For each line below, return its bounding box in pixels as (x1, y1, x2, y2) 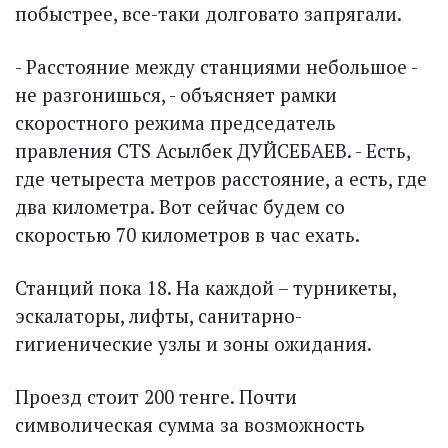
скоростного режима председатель (15, 110, 336, 136)
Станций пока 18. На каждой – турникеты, (15, 275, 396, 301)
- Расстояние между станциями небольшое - (15, 54, 417, 80)
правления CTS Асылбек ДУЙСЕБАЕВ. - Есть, (15, 138, 410, 164)
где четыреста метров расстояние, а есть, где (15, 166, 427, 192)
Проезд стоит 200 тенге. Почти (15, 384, 297, 410)
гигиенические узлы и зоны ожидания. (15, 331, 372, 357)
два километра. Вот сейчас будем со (15, 194, 345, 220)
